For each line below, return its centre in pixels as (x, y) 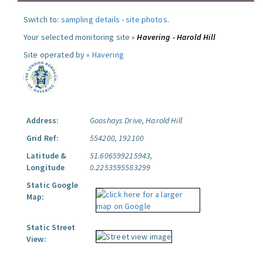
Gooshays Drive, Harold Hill (136, 120)
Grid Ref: (43, 138)
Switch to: (42, 19)
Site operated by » (58, 55)
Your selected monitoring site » (80, 37)
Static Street (51, 227)
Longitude (46, 167)
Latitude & (47, 156)
